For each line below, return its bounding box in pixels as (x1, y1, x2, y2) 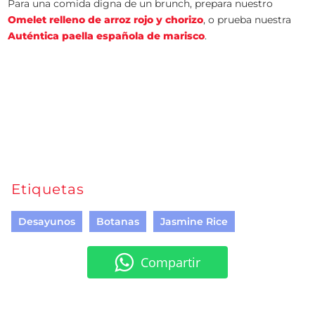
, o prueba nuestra (203, 13, 292, 26)
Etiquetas (11, 181, 85, 198)
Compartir (141, 254, 200, 271)
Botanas (96, 215, 140, 228)
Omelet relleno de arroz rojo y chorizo (8, 13, 204, 26)
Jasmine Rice (160, 215, 229, 228)
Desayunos (18, 215, 76, 228)
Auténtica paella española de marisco (8, 30, 205, 42)
